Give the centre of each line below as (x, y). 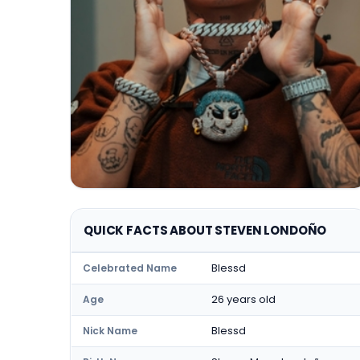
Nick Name (110, 331)
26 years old (243, 299)
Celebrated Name (130, 268)
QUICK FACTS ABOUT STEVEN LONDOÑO (205, 230)
